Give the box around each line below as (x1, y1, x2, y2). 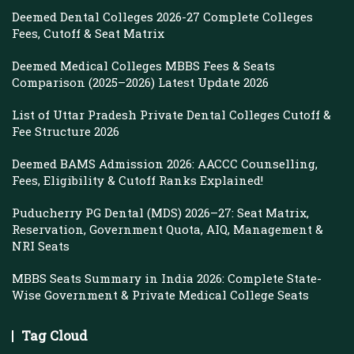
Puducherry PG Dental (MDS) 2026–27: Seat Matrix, (12, 205, 309, 220)
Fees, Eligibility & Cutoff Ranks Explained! (12, 172, 263, 188)
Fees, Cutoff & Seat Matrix (12, 25, 164, 41)
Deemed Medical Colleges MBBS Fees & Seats (12, 58, 275, 73)
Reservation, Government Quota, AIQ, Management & (12, 221, 323, 237)
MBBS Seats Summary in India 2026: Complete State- (12, 270, 322, 286)
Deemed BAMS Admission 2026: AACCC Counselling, (12, 156, 318, 171)
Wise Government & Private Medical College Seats (12, 287, 309, 303)
